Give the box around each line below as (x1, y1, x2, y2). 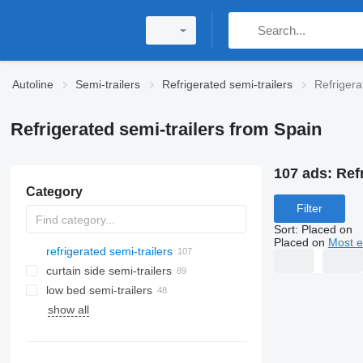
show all (47, 303, 89, 316)
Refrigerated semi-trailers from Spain (10, 119, 322, 139)
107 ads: (273, 165, 336, 181)
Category (25, 185, 83, 199)
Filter (296, 202, 322, 216)
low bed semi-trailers (45, 284, 152, 297)
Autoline (12, 78, 53, 91)
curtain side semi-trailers (45, 264, 172, 277)
